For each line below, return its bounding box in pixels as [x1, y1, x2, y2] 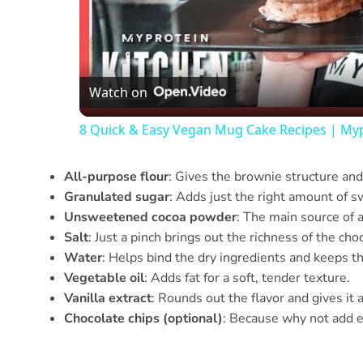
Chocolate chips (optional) [64, 310, 223, 328]
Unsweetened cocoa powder [64, 208, 237, 227]
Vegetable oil [64, 269, 144, 288]
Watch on [88, 83, 147, 101]
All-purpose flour [64, 168, 169, 186]
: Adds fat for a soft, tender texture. [144, 269, 350, 288]
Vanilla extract [64, 289, 152, 308]
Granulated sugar [64, 188, 169, 207]
